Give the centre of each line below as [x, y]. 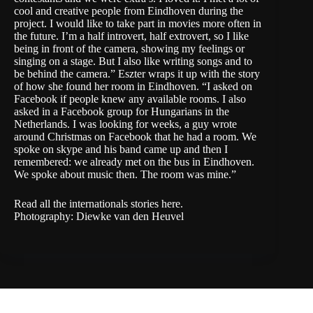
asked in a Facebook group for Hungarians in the [122, 111]
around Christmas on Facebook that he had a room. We [135, 136]
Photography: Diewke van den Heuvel [99, 216]
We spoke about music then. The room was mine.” [125, 174]
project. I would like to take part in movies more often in [138, 23]
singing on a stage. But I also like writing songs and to [133, 61]
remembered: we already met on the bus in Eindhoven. [134, 161]
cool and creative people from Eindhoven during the [129, 10]
